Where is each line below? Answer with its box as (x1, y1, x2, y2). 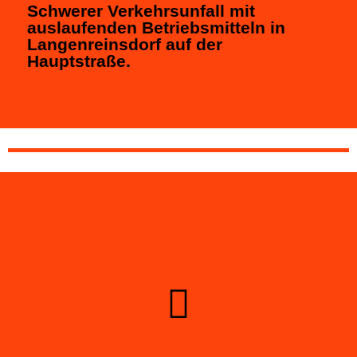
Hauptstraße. (27, 51, 131, 70)
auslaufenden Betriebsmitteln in (27, 18, 285, 37)
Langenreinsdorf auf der (27, 34, 222, 53)
